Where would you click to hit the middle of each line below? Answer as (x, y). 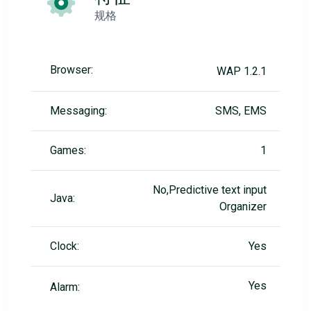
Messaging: (78, 111)
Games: (68, 150)
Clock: (65, 246)
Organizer (243, 207)
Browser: (72, 70)
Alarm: (65, 287)
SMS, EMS (241, 111)
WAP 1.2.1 (242, 71)
